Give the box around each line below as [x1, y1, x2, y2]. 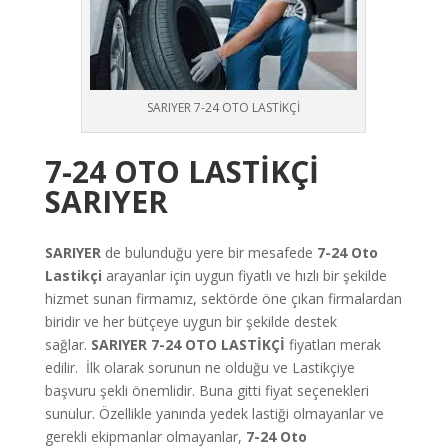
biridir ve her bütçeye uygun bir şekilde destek [44, 311, 337, 331]
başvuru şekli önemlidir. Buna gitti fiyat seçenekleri [44, 380, 369, 400]
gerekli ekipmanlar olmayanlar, [44, 426, 242, 446]
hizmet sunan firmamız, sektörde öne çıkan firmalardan [44, 288, 402, 308]
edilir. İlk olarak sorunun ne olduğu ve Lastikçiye [44, 357, 355, 377]
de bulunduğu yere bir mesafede [104, 242, 317, 262]
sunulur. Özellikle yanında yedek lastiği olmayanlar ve [44, 403, 384, 423]
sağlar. [44, 334, 87, 354]
